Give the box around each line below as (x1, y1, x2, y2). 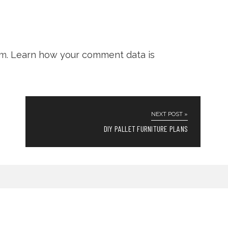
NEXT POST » (151, 110, 188, 118)
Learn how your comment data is (11, 49, 155, 60)
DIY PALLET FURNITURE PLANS (103, 123, 188, 133)
